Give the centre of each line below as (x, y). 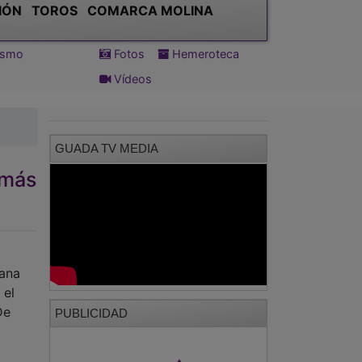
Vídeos (131, 78)
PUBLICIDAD (91, 313)
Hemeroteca (204, 53)
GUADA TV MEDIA (107, 148)
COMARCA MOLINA (150, 10)
